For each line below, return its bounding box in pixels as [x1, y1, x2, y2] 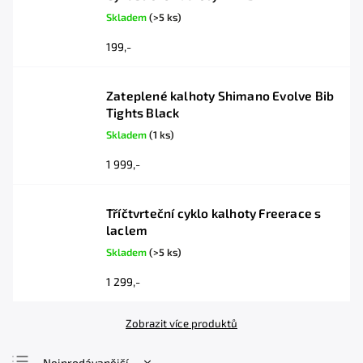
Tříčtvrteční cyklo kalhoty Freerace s [106, 206, 322, 220]
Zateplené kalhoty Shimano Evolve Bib [106, 88, 335, 103]
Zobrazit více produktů [126, 317, 237, 330]
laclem [106, 223, 148, 237]
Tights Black [106, 105, 180, 120]
